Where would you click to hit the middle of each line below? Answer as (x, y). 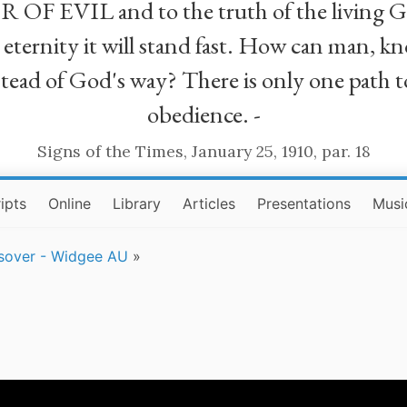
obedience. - (203, 114)
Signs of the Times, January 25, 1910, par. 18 (203, 151)
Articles (209, 203)
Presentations (304, 203)
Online (70, 203)
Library (137, 203)
